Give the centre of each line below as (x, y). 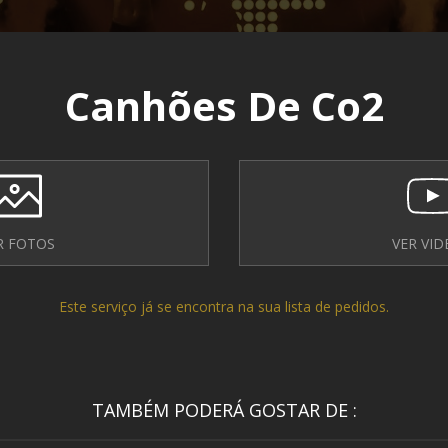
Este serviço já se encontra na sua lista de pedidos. (224, 306)
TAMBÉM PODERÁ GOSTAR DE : (224, 410)
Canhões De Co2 (224, 105)
